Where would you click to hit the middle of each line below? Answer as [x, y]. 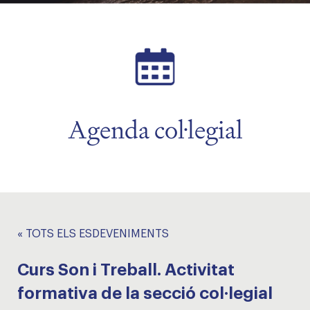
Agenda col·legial [155, 130]
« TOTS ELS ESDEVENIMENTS [93, 234]
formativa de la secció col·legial [145, 293]
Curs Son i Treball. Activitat [126, 270]
